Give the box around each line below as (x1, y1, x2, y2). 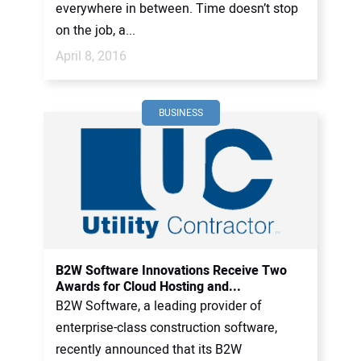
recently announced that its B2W (56, 340, 242, 359)
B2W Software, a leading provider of (56, 297, 262, 316)
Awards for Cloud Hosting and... (56, 277, 241, 297)
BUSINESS (158, 106, 203, 120)
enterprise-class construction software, (56, 318, 277, 338)
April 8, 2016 (56, 47, 127, 66)
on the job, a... (56, 21, 135, 40)
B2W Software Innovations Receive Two (56, 261, 287, 280)
